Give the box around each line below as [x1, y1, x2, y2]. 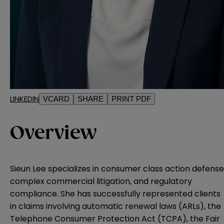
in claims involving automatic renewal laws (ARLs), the [10, 200, 221, 212]
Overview [10, 122, 97, 144]
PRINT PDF [111, 94, 151, 103]
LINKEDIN [10, 93, 39, 104]
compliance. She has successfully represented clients [10, 187, 220, 199]
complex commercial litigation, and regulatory [10, 175, 192, 187]
